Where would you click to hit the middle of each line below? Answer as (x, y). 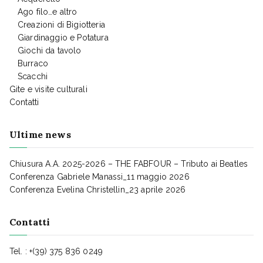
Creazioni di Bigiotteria (61, 25)
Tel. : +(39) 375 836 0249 (56, 252)
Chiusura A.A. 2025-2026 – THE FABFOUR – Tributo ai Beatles (129, 164)
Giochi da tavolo (50, 51)
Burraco (33, 64)
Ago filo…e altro (48, 12)
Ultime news (40, 135)
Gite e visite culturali (48, 90)
